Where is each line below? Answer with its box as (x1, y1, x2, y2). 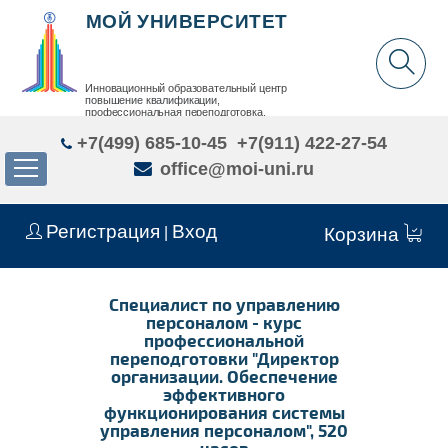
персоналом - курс (146, 311, 302, 332)
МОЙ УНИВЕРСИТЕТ (85, 10, 288, 32)
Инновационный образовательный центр (85, 82, 288, 95)
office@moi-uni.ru (159, 158, 314, 179)
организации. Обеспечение (110, 365, 338, 386)
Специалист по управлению (108, 293, 340, 314)
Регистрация (46, 220, 161, 242)
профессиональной (144, 329, 304, 350)
